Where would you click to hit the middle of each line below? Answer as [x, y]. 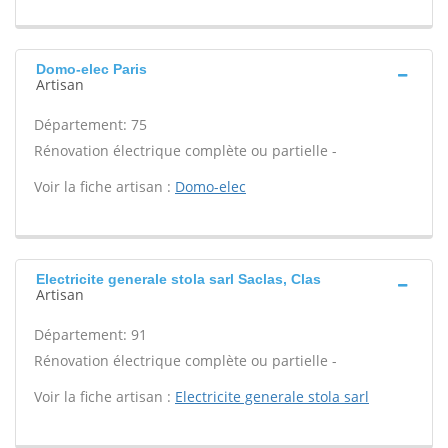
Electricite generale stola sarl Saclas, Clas [178, 279]
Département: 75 [90, 124]
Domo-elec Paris [91, 69]
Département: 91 [90, 334]
